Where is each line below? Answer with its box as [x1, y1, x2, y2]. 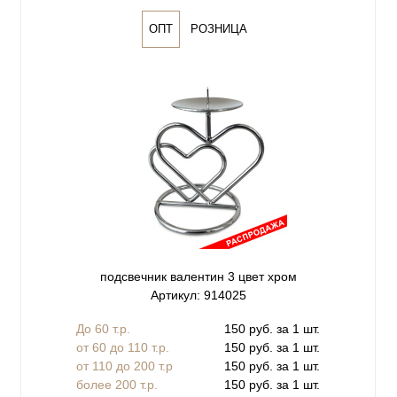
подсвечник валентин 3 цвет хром [99, 269, 297, 284]
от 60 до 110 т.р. [76, 339, 169, 354]
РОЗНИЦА [191, 22, 247, 35]
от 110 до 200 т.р [76, 358, 173, 373]
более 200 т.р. [76, 377, 158, 392]
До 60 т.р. [76, 321, 130, 336]
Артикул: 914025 [150, 288, 246, 303]
